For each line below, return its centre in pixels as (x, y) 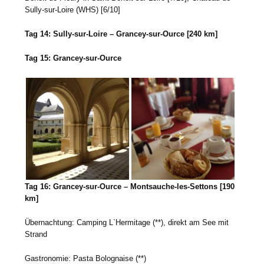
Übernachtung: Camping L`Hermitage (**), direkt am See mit (127, 223)
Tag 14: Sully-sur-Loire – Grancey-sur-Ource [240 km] (121, 34)
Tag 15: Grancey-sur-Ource (73, 58)
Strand (36, 235)
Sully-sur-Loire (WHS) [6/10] (73, 10)
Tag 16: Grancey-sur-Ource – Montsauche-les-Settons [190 (130, 187)
